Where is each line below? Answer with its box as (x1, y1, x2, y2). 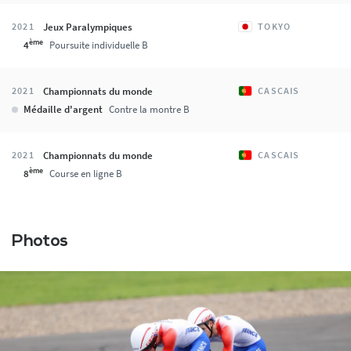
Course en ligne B (49, 166, 122, 180)
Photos (12, 232, 69, 251)
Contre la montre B (109, 102, 190, 116)
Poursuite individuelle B (49, 38, 148, 52)
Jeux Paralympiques (43, 20, 132, 34)
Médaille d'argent (24, 102, 103, 116)
